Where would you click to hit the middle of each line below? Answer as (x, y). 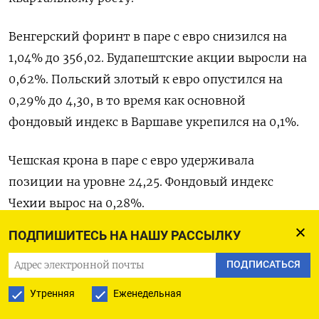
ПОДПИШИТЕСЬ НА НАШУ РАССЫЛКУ (125, 235)
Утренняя (52, 293)
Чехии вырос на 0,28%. (77, 203)
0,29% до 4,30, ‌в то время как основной (127, 100)
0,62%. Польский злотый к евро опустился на (146, 79)
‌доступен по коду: (63, 262)
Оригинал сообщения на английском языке (140, 241)
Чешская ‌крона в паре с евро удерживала (131, 160)
